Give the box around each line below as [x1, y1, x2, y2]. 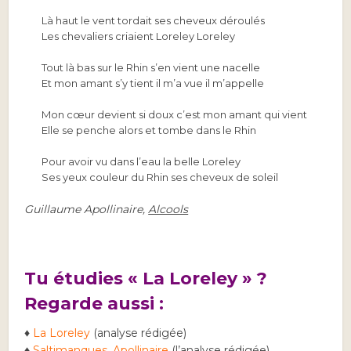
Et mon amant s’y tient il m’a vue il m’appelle [42, 77, 265, 89]
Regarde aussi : [24, 293, 165, 314]
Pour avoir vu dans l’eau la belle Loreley [42, 155, 241, 168]
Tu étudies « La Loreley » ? [24, 268, 268, 289]
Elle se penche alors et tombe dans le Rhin [42, 124, 257, 136]
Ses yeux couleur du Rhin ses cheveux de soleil [42, 171, 279, 183]
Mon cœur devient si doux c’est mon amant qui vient [42, 108, 308, 121]
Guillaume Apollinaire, [24, 202, 149, 216]
